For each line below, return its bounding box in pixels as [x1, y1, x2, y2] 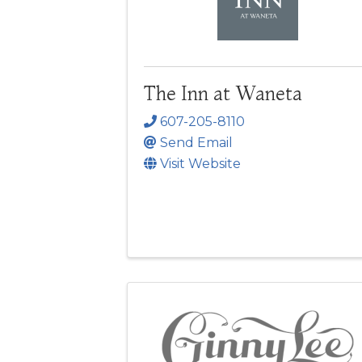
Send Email [160, 135, 233, 151]
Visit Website [160, 156, 241, 172]
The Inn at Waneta [144, 81, 302, 105]
